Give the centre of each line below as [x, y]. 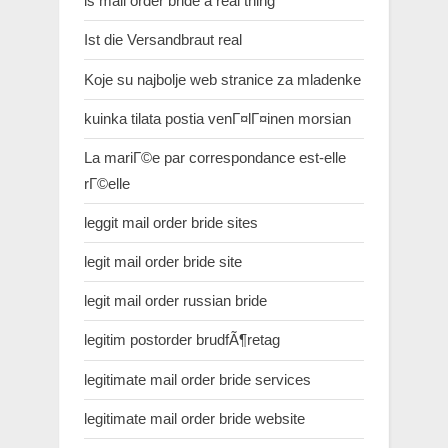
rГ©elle [107, 183]
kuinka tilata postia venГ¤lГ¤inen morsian [217, 118]
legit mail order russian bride [175, 301]
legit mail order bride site [163, 262]
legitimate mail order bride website [194, 418]
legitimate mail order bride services [197, 379]
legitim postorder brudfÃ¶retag [182, 340]
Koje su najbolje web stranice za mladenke [222, 79]
